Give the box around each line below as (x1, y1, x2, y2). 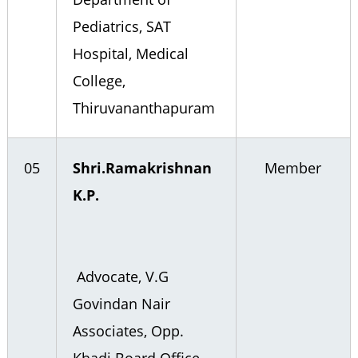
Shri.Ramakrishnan (72, 158, 212, 177)
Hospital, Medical (72, 44, 189, 63)
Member (265, 158, 322, 177)
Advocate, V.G (72, 267, 169, 286)
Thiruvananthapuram (72, 98, 215, 117)
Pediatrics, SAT (72, 17, 171, 36)
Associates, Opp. (72, 321, 184, 340)
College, (72, 71, 125, 90)
